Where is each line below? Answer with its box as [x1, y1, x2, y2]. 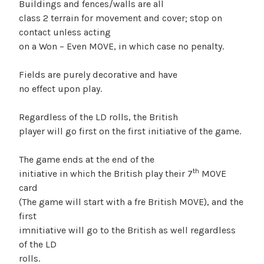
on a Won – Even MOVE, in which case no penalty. [19, 40, 224, 52]
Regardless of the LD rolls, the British [19, 111, 178, 123]
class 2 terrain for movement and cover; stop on [19, 12, 222, 24]
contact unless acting [19, 26, 111, 38]
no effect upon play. [19, 82, 102, 94]
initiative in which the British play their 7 [19, 167, 193, 179]
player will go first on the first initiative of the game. [19, 125, 241, 137]
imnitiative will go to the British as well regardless [19, 224, 236, 236]
